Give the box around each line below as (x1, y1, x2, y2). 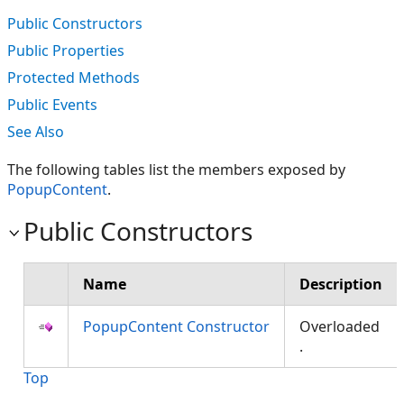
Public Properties (7, 41, 124, 60)
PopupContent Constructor (83, 317, 270, 336)
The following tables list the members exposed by (7, 160, 345, 179)
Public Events (7, 95, 97, 115)
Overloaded (299, 317, 380, 336)
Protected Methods (7, 68, 140, 87)
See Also (7, 122, 64, 142)
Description (299, 274, 382, 294)
